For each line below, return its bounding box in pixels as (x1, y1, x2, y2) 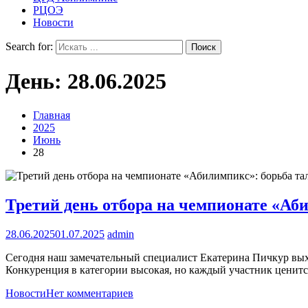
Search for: (5, 41, 53, 52)
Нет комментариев (46, 287, 133, 299)
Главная (33, 109, 70, 121)
